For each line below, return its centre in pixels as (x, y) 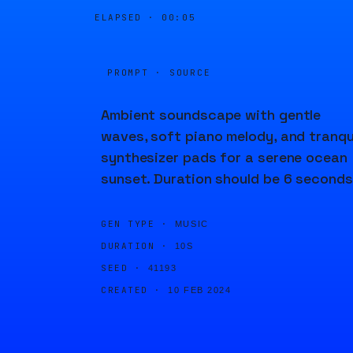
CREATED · (131, 290)
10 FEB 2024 (200, 290)
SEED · (121, 268)
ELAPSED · (128, 17)
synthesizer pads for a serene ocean (224, 157)
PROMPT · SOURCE (159, 72)
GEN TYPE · (135, 224)
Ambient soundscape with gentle (211, 115)
